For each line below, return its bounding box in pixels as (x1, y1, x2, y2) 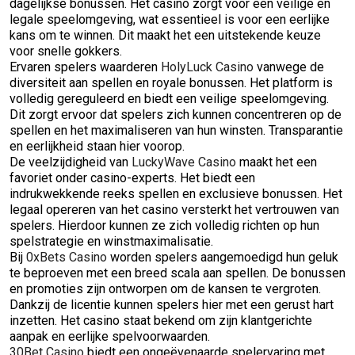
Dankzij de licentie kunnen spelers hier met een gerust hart (10, 297, 334, 312)
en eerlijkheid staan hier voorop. (10, 139, 185, 154)
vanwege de (254, 59, 324, 74)
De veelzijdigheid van (10, 155, 132, 170)
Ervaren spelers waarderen (10, 59, 161, 74)
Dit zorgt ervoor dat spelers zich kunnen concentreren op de (10, 107, 342, 122)
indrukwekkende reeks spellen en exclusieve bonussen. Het (10, 186, 342, 201)
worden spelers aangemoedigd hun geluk (107, 250, 338, 265)
